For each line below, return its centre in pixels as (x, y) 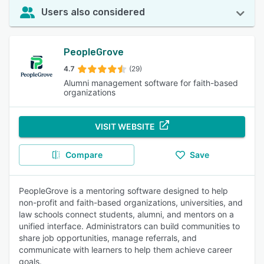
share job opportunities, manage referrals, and (108, 238)
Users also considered (93, 12)
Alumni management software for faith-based (151, 83)
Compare (84, 155)
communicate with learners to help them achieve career (126, 250)
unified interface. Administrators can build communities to (129, 226)
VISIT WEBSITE (125, 126)
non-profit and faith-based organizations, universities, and (131, 202)
